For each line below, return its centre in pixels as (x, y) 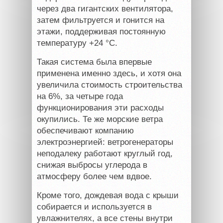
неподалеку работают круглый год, (105, 153)
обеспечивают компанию (85, 130)
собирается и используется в (94, 207)
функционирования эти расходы (100, 108)
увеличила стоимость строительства (110, 85)
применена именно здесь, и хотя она (109, 73)
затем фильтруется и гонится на (101, 20)
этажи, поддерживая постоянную (101, 31)
